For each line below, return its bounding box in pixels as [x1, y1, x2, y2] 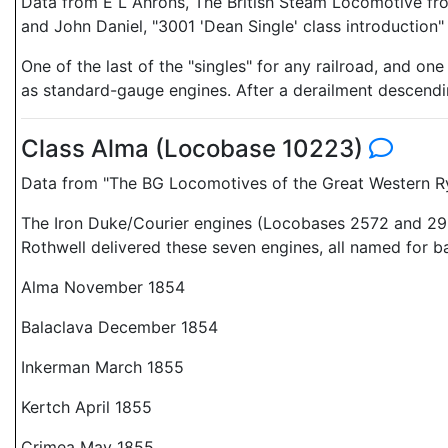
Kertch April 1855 [21, 397, 152, 417]
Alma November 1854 [21, 277, 185, 297]
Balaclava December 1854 [21, 317, 218, 337]
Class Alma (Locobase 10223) [21, 134, 369, 163]
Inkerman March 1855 [21, 357, 184, 377]
